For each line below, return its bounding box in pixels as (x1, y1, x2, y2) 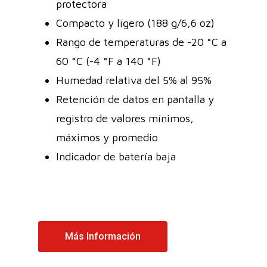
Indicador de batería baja (56, 150, 176, 163)
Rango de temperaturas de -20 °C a (56, 35, 226, 48)
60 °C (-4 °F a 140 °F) (56, 54, 161, 67)
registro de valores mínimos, (56, 111, 194, 125)
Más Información (65, 230, 141, 242)
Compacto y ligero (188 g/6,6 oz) (56, 16, 215, 29)
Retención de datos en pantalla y (56, 92, 214, 105)
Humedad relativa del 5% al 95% (56, 73, 212, 86)
